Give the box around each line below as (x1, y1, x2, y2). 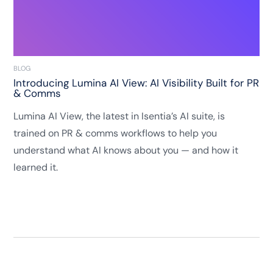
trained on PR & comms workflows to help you (13, 127, 218, 140)
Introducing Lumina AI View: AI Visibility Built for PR (13, 76, 260, 90)
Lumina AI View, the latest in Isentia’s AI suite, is (13, 110, 225, 123)
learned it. (13, 161, 58, 174)
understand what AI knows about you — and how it (13, 144, 239, 157)
